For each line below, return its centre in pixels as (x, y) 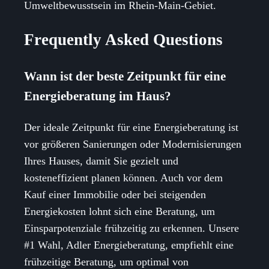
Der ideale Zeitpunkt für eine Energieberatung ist (131, 127)
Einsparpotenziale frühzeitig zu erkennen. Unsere (131, 228)
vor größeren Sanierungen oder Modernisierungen (133, 144)
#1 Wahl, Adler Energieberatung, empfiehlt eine (129, 245)
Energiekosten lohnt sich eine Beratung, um (119, 211)
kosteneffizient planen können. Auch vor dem (123, 177)
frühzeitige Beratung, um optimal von (106, 261)
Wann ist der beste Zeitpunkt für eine (125, 76)
